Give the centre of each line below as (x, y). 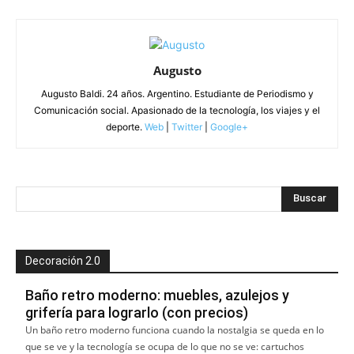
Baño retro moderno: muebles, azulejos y (157, 295)
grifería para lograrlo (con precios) (137, 312)
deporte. (125, 126)
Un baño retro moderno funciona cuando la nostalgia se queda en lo (175, 330)
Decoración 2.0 (63, 260)
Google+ (228, 126)
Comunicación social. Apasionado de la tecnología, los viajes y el (177, 110)
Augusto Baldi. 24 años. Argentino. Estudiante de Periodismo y (177, 93)
